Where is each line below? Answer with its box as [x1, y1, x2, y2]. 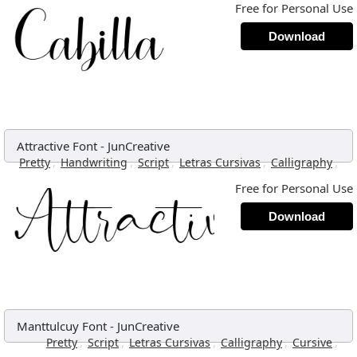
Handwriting [61, 155, 127, 170]
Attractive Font [17, 138, 97, 154]
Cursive [292, 335, 332, 350]
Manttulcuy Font [17, 318, 107, 334]
